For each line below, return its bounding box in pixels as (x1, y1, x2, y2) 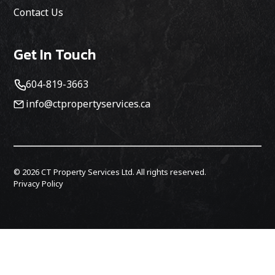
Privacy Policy (14, 178, 64, 190)
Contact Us (14, 6, 64, 20)
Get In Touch (14, 44, 97, 66)
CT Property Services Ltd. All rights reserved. (39, 166, 207, 178)
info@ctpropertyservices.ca (26, 97, 151, 111)
